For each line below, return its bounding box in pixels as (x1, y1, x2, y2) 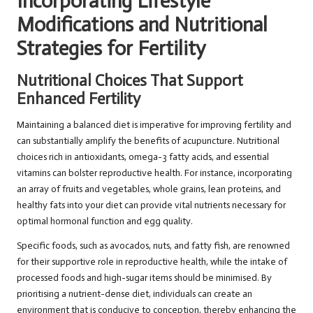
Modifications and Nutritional (17, 13, 268, 38)
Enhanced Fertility (17, 89, 140, 109)
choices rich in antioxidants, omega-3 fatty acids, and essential (17, 151, 269, 163)
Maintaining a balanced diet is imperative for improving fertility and (17, 119, 291, 131)
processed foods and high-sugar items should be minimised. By (17, 272, 272, 284)
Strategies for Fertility (17, 36, 205, 61)
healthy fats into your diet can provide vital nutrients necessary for (17, 199, 286, 212)
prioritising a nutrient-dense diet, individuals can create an (17, 288, 252, 300)
